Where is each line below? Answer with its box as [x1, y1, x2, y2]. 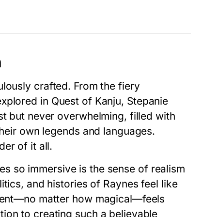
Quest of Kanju [51, 95, 122, 108]
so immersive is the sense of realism [10, 163, 185, 175]
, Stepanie [121, 95, 169, 108]
